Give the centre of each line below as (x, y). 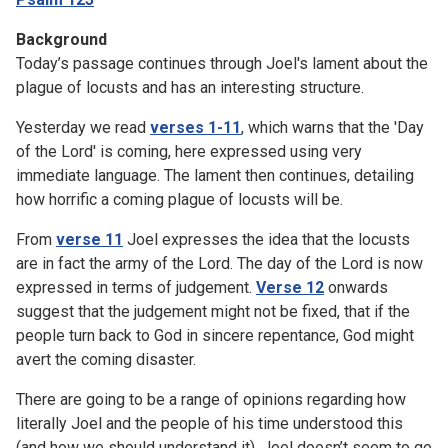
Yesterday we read (83, 127)
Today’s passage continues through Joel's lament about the (222, 63)
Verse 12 (290, 287)
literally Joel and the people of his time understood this (209, 423)
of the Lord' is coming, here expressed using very (189, 151)
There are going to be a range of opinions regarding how (211, 399)
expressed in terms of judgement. (136, 287)
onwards (356, 287)
